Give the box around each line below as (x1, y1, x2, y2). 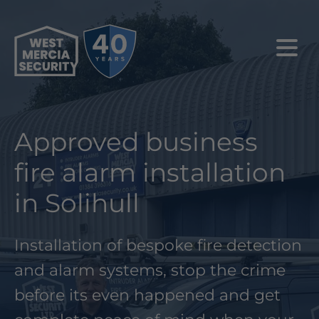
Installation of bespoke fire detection (14, 235, 302, 255)
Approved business (14, 125, 258, 157)
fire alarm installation (14, 156, 286, 188)
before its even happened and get (14, 285, 281, 305)
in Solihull (14, 187, 140, 219)
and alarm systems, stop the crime (14, 260, 286, 280)
